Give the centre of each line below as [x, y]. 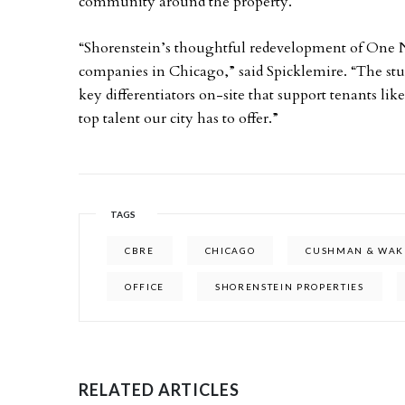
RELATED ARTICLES [159, 390]
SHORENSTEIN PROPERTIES [290, 287]
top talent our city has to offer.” [179, 118]
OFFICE [145, 287]
